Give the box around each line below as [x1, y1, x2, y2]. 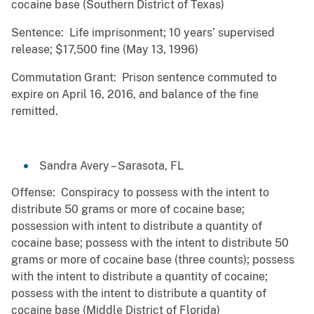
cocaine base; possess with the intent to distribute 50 [11, 236, 289, 250]
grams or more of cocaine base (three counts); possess [11, 253, 294, 267]
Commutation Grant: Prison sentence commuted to [11, 71, 277, 85]
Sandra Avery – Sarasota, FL [39, 159, 184, 173]
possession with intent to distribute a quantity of [11, 219, 262, 233]
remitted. [11, 104, 58, 118]
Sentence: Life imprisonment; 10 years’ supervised [11, 26, 275, 40]
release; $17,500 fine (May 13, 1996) [11, 43, 198, 57]
